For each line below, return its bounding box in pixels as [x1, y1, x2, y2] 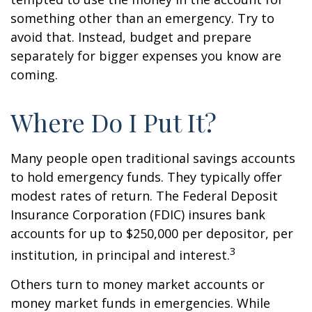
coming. [10, 66, 58, 83]
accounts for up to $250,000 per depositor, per [10, 225, 293, 242]
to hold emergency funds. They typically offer [10, 169, 282, 185]
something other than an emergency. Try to [10, 10, 274, 26]
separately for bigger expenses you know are [10, 47, 281, 64]
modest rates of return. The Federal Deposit [10, 187, 278, 204]
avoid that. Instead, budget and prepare [10, 29, 251, 45]
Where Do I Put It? [10, 105, 217, 139]
